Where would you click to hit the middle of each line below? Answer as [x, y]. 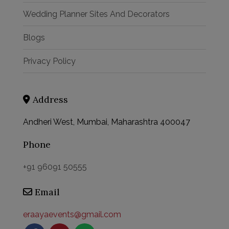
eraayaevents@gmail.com [72, 214]
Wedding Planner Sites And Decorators [96, 14]
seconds [151, 160]
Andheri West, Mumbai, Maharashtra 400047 [107, 122]
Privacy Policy [49, 61]
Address [49, 99]
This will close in [93, 160]
